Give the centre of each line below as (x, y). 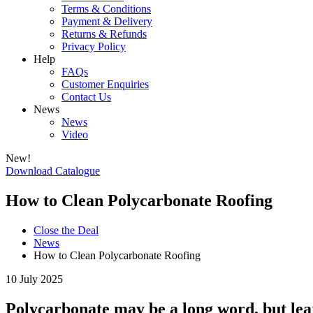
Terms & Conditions (106, 9)
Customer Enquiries (105, 84)
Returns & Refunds (104, 34)
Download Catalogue (53, 171)
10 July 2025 (34, 279)
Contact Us (86, 97)
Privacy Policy (94, 46)
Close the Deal (66, 230)
